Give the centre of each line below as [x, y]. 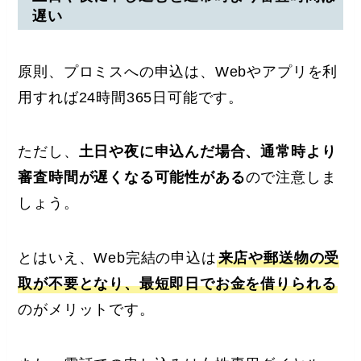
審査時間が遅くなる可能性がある [132, 178]
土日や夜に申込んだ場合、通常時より [207, 152]
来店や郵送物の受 [279, 258]
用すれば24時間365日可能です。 [131, 97]
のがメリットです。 [86, 310]
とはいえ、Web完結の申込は [117, 258]
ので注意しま [291, 178]
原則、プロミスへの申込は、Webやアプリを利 [178, 71]
